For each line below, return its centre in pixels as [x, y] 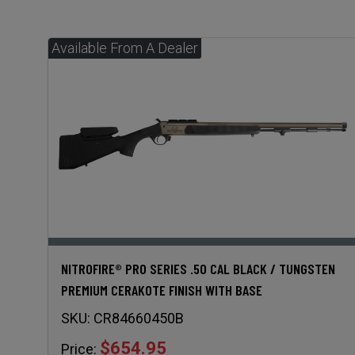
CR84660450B [139, 318]
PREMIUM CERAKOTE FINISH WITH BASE [162, 290]
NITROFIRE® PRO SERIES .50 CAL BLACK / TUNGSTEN [198, 268]
